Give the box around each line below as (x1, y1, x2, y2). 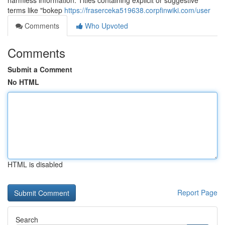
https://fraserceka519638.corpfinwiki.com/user (64, 5, 210, 15)
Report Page (177, 187, 217, 197)
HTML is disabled (8, 159, 63, 169)
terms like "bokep (8, 5, 64, 15)
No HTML (8, 77, 39, 87)
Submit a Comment (8, 64, 72, 74)
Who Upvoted (83, 21, 128, 31)
